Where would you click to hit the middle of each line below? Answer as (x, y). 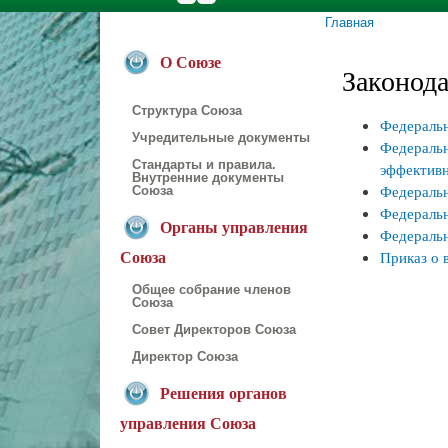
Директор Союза (185, 356)
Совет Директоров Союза (214, 329)
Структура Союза (187, 110)
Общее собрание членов (211, 289)
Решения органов (223, 393)
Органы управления (234, 227)
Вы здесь (355, 39)
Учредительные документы (221, 137)
